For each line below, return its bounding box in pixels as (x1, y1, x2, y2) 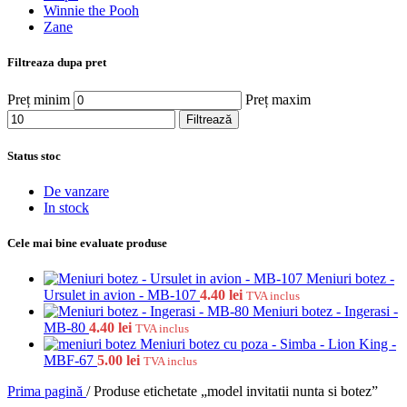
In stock (44, 199, 89, 215)
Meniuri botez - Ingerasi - (253, 303, 398, 320)
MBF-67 (44, 352, 97, 369)
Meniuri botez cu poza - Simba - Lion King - (140, 336, 396, 352)
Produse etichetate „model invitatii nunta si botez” (94, 383, 378, 400)
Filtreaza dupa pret (7, 55, 106, 70)
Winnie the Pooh (44, 3, 139, 19)
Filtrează (186, 112, 232, 126)
